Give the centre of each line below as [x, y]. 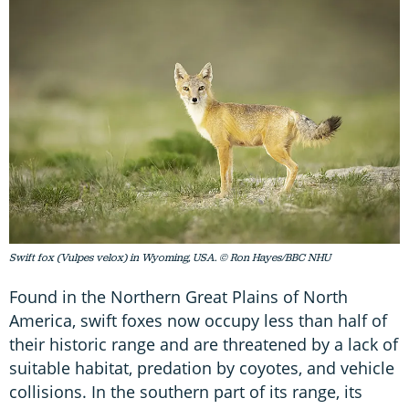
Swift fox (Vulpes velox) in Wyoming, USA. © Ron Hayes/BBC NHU [170, 257]
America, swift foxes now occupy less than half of [198, 320]
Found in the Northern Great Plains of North [178, 296]
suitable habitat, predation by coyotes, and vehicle [202, 367]
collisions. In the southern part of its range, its [186, 391]
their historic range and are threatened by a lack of [204, 344]
